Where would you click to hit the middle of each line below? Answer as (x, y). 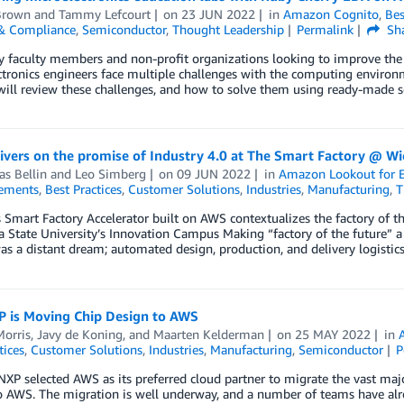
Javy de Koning (79, 334)
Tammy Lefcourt (104, 14)
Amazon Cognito (331, 14)
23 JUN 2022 (219, 14)
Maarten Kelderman (208, 334)
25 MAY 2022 (333, 334)
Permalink (326, 29)
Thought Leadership (228, 29)
